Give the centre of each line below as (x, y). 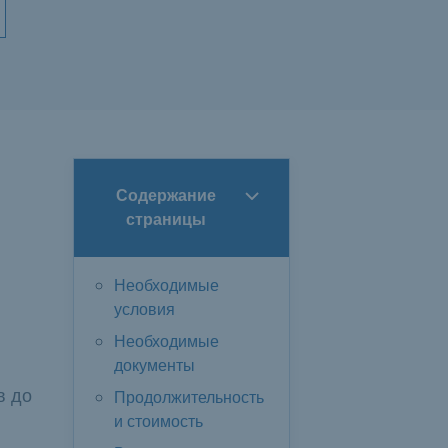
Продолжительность (189, 396)
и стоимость (158, 420)
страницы (165, 219)
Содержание (165, 195)
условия (144, 308)
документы (154, 364)
